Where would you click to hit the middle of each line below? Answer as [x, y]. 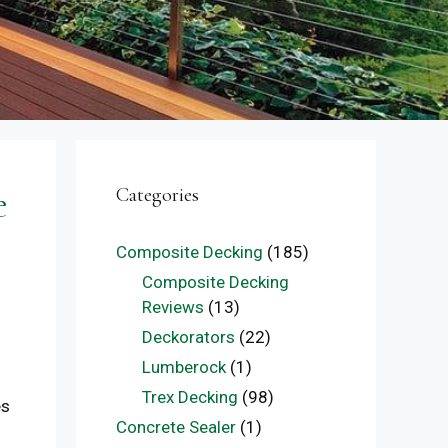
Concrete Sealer [176, 427]
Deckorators [188, 337]
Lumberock [183, 367]
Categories [157, 195]
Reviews [172, 307]
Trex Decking [189, 397]
